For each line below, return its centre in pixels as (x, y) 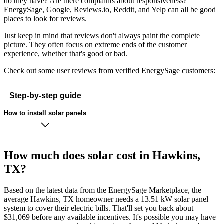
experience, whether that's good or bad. (66, 54)
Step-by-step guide (45, 95)
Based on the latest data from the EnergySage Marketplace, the (103, 190)
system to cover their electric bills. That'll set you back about (99, 208)
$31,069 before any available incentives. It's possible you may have (110, 217)
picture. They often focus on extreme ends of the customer (95, 45)
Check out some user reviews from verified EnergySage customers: (110, 71)
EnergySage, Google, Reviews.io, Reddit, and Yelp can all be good (110, 10)
